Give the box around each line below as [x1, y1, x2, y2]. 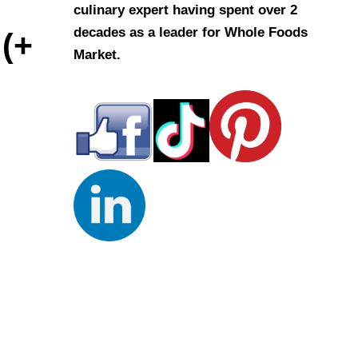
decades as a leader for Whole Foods [74, 25, 308, 41]
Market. [74, 47, 121, 63]
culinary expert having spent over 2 [74, 2, 297, 18]
